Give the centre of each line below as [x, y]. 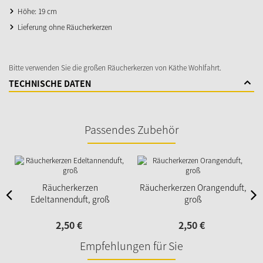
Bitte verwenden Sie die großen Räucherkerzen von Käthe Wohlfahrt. [115, 68]
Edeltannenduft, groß [70, 199]
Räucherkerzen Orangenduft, [193, 188]
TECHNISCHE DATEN [50, 84]
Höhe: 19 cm [37, 11]
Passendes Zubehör [131, 130]
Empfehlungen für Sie [131, 246]
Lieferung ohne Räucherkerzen [65, 27]
